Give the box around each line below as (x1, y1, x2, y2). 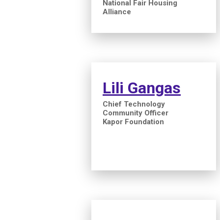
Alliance (103, 7, 131, 16)
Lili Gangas (103, 78, 181, 97)
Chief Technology (103, 99, 165, 109)
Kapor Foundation (103, 117, 164, 126)
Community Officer (103, 108, 168, 117)
